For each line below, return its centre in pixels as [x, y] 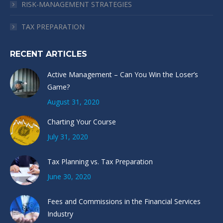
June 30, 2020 [69, 176]
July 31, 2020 [68, 137]
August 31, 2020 [73, 102]
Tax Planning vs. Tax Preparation [100, 162]
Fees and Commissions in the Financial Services [124, 201]
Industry [60, 214]
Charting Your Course [82, 122]
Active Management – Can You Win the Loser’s [123, 74]
